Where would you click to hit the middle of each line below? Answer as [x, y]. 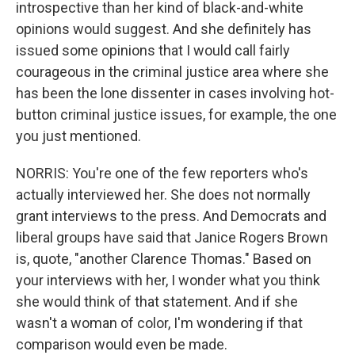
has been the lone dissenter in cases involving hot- [175, 93]
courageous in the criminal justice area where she [172, 72]
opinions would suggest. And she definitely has [164, 29]
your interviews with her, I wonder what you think [168, 280]
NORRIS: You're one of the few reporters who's [162, 173]
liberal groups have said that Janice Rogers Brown [172, 237]
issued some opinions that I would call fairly [153, 50]
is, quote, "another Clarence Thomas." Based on [164, 259]
